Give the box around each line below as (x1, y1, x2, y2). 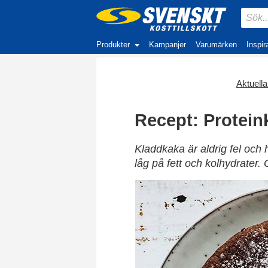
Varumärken (196, 40, 237, 49)
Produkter (96, 40, 130, 49)
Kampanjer (149, 40, 186, 49)
